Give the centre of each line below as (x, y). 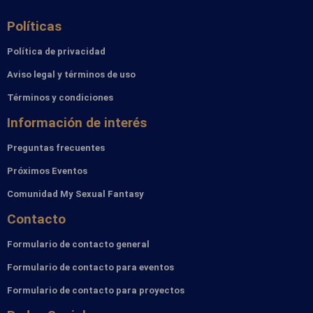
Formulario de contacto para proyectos (96, 290)
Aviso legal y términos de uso (71, 74)
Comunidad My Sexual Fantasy (75, 194)
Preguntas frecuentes (56, 147)
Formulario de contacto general (78, 244)
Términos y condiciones (60, 97)
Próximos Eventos (47, 170)
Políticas (34, 26)
